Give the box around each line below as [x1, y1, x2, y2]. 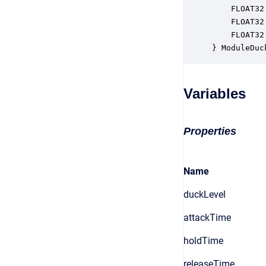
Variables [183, 85, 246, 102]
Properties [183, 125, 236, 137]
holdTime [183, 235, 223, 246]
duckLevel [183, 189, 226, 200]
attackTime [183, 212, 231, 223]
